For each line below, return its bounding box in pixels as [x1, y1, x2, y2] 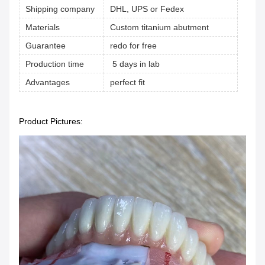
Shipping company [25, 4, 95, 14]
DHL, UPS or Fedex [110, 4, 184, 14]
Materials [25, 22, 60, 32]
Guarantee [25, 41, 66, 50]
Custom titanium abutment [110, 22, 209, 32]
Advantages [25, 77, 70, 87]
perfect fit [110, 77, 147, 87]
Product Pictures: [19, 117, 83, 126]
